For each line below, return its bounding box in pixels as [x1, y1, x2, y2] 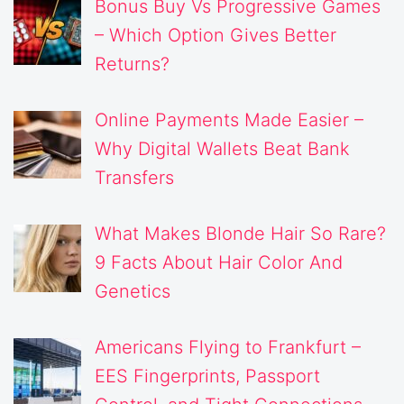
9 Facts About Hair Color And [95, 251, 343, 273]
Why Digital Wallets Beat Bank [95, 137, 350, 160]
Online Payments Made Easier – [95, 108, 363, 131]
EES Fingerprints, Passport [95, 364, 320, 387]
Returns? [95, 52, 170, 75]
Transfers [95, 166, 174, 188]
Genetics [95, 280, 170, 302]
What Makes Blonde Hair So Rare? [95, 222, 386, 244]
